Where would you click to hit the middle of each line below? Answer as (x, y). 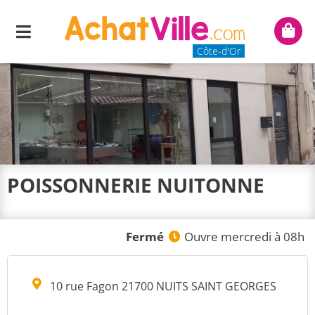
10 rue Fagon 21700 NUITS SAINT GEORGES (163, 286)
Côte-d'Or (218, 51)
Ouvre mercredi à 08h (244, 237)
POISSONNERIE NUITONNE (136, 185)
